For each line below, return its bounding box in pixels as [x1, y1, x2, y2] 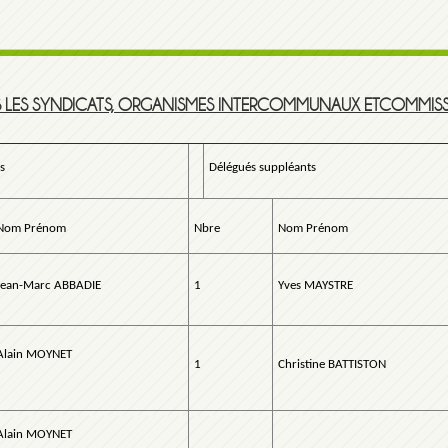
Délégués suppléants [209, 161, 316, 175]
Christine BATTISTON [278, 358, 386, 372]
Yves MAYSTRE [278, 279, 353, 293]
